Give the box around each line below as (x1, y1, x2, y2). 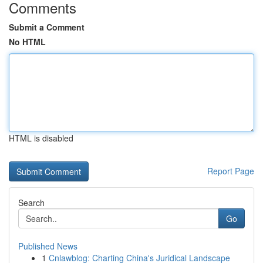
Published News (18, 240, 77, 252)
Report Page (207, 165, 254, 177)
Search (18, 197, 45, 208)
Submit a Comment (9, 21, 85, 33)
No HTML (9, 36, 46, 48)
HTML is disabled (9, 132, 73, 144)
